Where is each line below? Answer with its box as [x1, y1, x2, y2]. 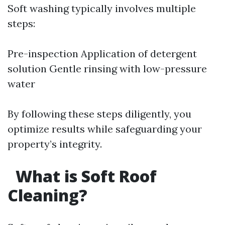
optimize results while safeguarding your [8, 123, 202, 135]
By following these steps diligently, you [8, 107, 191, 120]
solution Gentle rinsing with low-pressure [8, 62, 207, 75]
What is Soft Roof [12, 165, 157, 187]
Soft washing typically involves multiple [8, 2, 196, 15]
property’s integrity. [8, 138, 102, 150]
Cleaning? [8, 184, 87, 206]
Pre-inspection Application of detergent [8, 47, 197, 60]
